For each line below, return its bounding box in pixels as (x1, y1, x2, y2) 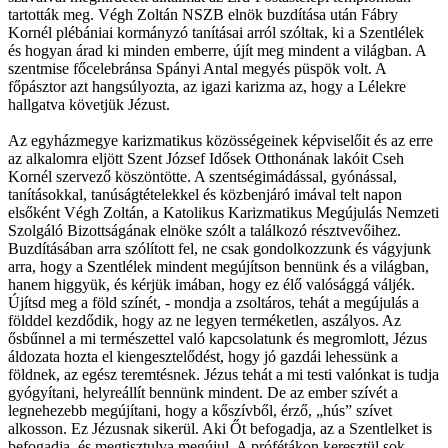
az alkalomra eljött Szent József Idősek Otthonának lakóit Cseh (8, 149, 404, 167)
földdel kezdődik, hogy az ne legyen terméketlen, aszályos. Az (8, 311, 401, 329)
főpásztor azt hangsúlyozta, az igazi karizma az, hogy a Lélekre (8, 77, 406, 95)
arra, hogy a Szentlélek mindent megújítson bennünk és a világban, (8, 257, 429, 275)
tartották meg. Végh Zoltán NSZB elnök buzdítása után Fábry (8, 5, 398, 23)
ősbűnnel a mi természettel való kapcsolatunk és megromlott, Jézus (8, 329, 427, 347)
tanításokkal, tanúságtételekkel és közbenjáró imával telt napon (8, 185, 402, 203)
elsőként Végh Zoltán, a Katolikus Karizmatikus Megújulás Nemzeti (8, 203, 439, 221)
